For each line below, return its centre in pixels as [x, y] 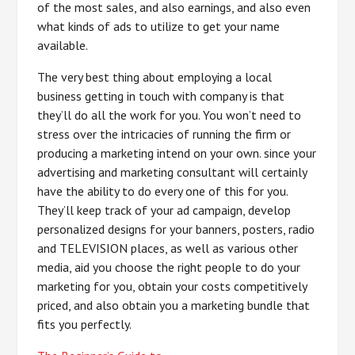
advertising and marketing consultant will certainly [172, 172]
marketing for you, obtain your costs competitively [172, 286]
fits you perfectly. [85, 324]
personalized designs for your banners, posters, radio [176, 229]
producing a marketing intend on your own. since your [177, 153]
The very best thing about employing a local [155, 77]
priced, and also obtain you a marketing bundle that [174, 305]
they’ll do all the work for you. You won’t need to [170, 115]
